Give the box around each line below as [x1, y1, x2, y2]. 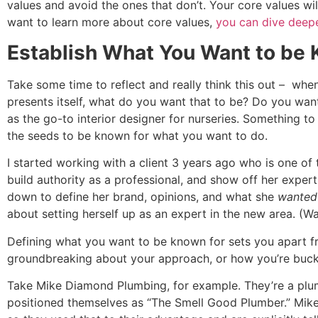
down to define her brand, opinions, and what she [7, 190, 278, 204]
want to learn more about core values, [7, 15, 216, 30]
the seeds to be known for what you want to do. [7, 128, 271, 143]
